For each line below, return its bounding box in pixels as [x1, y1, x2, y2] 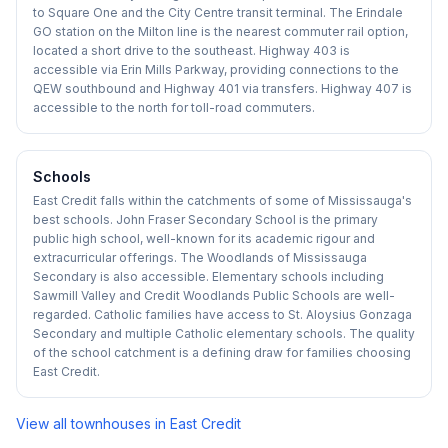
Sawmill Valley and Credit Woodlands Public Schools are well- [33, 287, 395, 303]
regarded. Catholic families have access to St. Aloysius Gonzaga [33, 306, 412, 322]
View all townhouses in [16, 414, 170, 432]
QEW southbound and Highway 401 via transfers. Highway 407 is [33, 80, 412, 96]
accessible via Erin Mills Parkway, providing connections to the [33, 61, 399, 77]
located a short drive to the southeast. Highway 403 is [33, 42, 350, 58]
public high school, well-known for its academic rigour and [33, 230, 375, 246]
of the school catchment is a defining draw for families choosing [33, 344, 411, 360]
